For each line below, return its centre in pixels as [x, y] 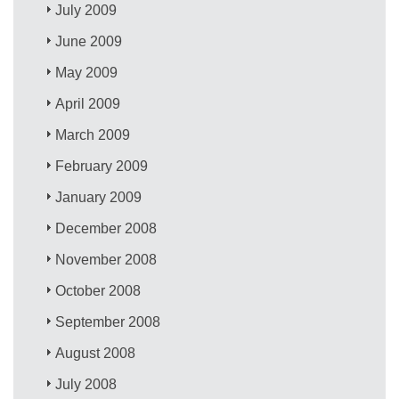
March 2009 [93, 134]
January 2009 [99, 197]
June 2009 [89, 41]
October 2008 [98, 290]
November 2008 [106, 259]
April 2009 [88, 103]
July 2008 [86, 384]
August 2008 [96, 353]
